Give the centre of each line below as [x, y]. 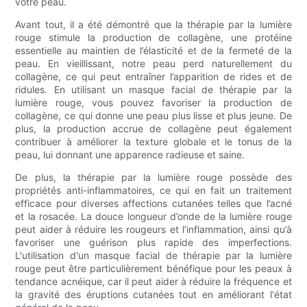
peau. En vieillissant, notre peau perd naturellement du [153, 64]
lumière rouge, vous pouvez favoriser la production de [153, 103]
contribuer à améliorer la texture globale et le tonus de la [153, 142]
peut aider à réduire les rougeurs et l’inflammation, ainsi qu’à [153, 230]
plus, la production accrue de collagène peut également [153, 129]
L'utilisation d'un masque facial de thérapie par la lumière [153, 256]
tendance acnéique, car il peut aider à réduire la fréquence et [153, 282]
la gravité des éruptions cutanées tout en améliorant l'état [153, 295]
